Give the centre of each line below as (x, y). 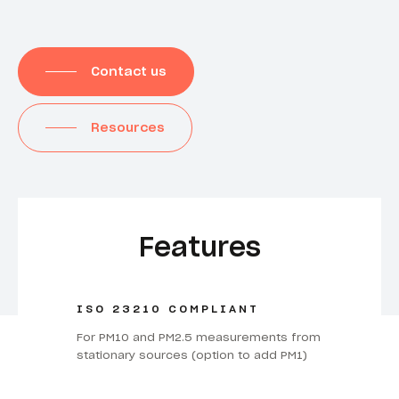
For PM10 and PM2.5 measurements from (198, 337)
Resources (128, 128)
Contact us (129, 72)
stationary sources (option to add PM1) (191, 354)
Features (199, 246)
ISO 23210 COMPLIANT (167, 308)
